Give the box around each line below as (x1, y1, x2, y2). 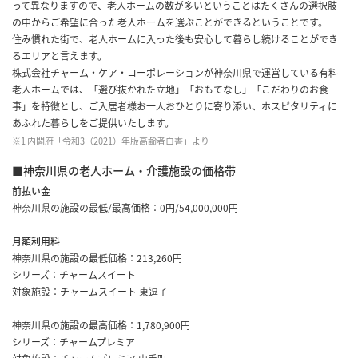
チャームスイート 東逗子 (60, 284, 168, 300)
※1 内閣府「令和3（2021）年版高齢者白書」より (12, 134, 209, 149)
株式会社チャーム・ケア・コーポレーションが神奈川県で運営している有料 (12, 66, 338, 81)
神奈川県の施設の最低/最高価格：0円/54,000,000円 (12, 201, 238, 216)
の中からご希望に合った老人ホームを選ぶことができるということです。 (12, 15, 328, 30)
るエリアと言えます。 (12, 49, 107, 64)
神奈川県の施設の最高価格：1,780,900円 (12, 318, 190, 333)
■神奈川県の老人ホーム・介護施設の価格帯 (12, 162, 236, 180)
